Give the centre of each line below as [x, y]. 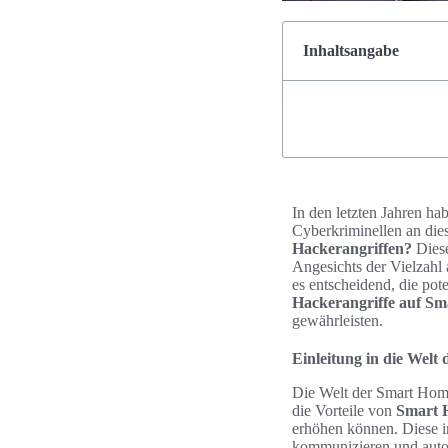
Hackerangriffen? [352, 248]
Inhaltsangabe [351, 50]
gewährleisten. [337, 320]
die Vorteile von [344, 410]
